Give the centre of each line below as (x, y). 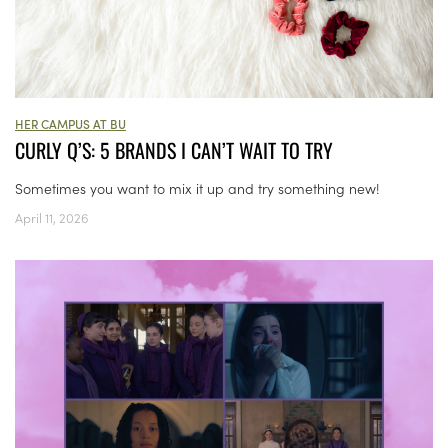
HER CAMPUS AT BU (70, 123)
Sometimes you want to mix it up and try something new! (197, 187)
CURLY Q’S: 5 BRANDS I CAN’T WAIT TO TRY (174, 149)
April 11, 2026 (52, 217)
